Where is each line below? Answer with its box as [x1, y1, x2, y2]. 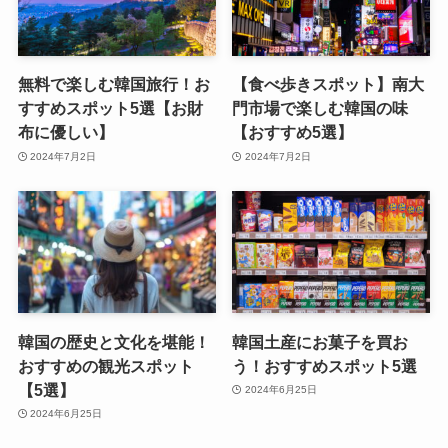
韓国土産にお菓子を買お [232, 332, 409, 351]
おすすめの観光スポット [17, 356, 194, 375]
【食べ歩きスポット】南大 [232, 75, 425, 94]
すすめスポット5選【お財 [17, 99, 203, 118]
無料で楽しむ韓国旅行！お [17, 75, 210, 94]
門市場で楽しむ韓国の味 [232, 99, 409, 118]
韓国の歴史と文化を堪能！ [17, 332, 210, 351]
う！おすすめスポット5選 [232, 356, 418, 375]
